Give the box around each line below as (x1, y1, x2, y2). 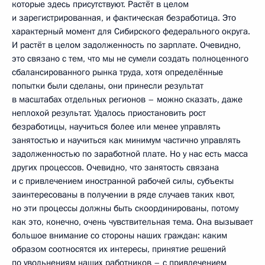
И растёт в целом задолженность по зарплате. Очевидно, (12, 39, 241, 51)
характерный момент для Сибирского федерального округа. (12, 25, 250, 37)
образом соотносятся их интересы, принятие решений (12, 243, 226, 255)
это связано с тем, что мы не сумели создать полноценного (12, 53, 248, 64)
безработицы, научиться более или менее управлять (12, 121, 221, 132)
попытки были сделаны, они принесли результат (12, 80, 203, 92)
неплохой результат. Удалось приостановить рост (12, 107, 206, 119)
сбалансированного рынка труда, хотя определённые (12, 66, 223, 78)
